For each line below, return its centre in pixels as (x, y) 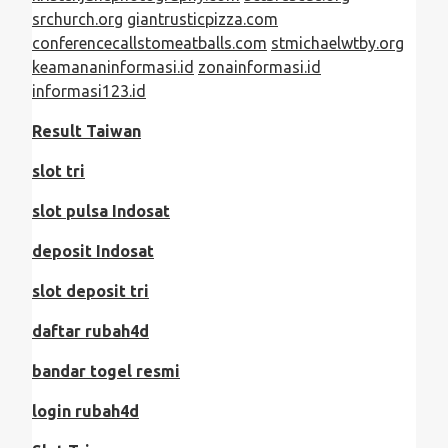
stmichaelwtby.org (337, 42)
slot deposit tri (90, 290)
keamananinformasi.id (113, 66)
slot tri (58, 170)
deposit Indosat (93, 250)
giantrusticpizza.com (202, 18)
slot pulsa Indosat (101, 210)
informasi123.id (89, 90)
